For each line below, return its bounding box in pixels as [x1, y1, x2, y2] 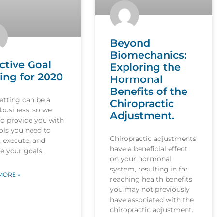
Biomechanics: [110, 48, 187, 61]
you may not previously [110, 185, 190, 194]
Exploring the [110, 61, 181, 73]
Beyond [110, 36, 151, 49]
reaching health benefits [110, 174, 193, 184]
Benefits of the [110, 85, 188, 97]
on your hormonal [110, 154, 172, 163]
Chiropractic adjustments [110, 134, 197, 143]
